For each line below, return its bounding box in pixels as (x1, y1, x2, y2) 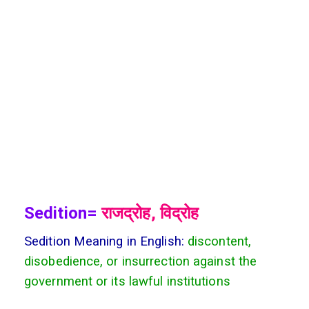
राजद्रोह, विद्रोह (97, 203, 199, 223)
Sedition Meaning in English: (24, 233, 188, 249)
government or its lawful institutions (24, 273, 230, 289)
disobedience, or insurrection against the (24, 253, 257, 269)
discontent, (187, 233, 252, 249)
